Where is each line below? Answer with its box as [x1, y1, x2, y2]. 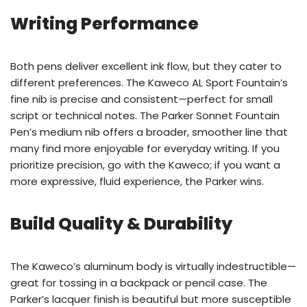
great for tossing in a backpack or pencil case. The [10, 275, 267, 290]
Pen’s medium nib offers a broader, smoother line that [10, 125, 288, 139]
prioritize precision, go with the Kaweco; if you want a [10, 158, 280, 172]
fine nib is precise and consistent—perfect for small [10, 92, 273, 106]
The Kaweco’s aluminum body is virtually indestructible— [10, 259, 296, 273]
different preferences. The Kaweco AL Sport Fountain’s [10, 75, 288, 90]
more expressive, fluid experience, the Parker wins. [10, 174, 264, 188]
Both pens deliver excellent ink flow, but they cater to [10, 59, 282, 73]
